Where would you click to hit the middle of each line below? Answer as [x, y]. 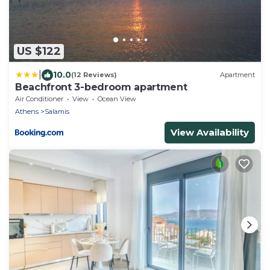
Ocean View [117, 99]
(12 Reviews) [94, 75]
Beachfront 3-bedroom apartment [101, 87]
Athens [27, 111]
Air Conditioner [39, 99]
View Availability [210, 132]
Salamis [57, 111]
